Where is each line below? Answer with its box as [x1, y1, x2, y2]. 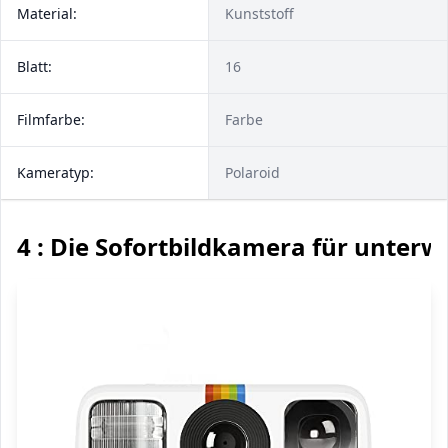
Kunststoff [225, 4, 294, 23]
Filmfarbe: [17, 110, 85, 129]
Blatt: [17, 57, 52, 76]
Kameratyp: [17, 163, 94, 182]
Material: [17, 4, 77, 23]
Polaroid [225, 163, 280, 182]
